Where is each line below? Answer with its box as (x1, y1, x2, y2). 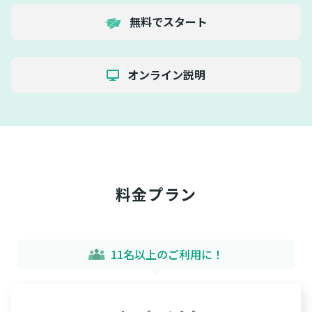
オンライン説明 (125, 65, 206, 83)
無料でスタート (127, 13, 208, 31)
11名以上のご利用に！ (111, 245, 224, 263)
